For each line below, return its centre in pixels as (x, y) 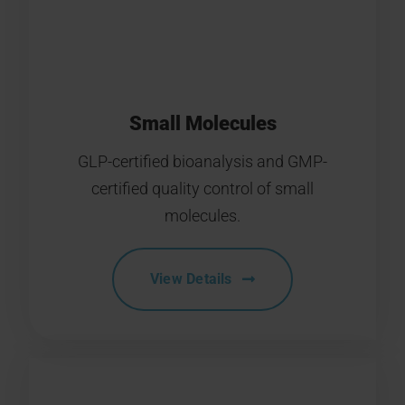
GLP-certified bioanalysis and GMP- (202, 162)
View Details (191, 279)
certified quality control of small (202, 189)
